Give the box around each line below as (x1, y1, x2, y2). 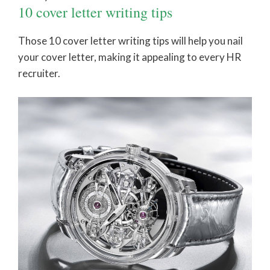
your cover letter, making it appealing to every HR (18, 51, 241, 64)
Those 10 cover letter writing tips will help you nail (18, 34, 243, 48)
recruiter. (18, 67, 60, 80)
